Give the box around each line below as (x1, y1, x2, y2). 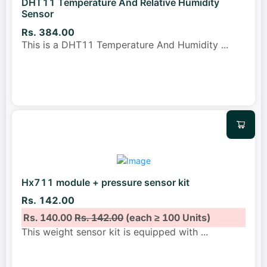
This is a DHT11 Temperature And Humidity (21, 38, 221, 51)
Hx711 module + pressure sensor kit (21, 176, 190, 189)
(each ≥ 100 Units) (123, 211, 211, 223)
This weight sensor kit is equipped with (21, 225, 201, 238)
